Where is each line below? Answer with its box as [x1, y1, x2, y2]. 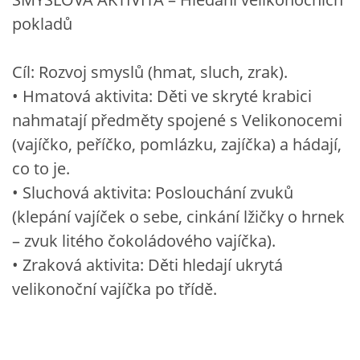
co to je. [12, 157, 70, 179]
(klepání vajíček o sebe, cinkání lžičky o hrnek [12, 205, 345, 227]
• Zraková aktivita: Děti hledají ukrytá [12, 253, 283, 276]
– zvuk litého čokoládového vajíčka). [12, 229, 276, 252]
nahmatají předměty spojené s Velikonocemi [12, 108, 342, 131]
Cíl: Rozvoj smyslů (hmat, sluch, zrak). [12, 60, 288, 83]
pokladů [12, 12, 72, 35]
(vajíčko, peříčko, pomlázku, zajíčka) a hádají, [12, 133, 342, 155]
